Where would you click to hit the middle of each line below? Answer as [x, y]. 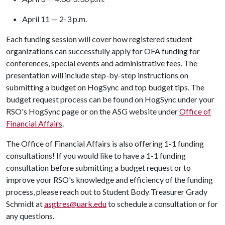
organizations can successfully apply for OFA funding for [103, 51]
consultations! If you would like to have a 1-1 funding [96, 155]
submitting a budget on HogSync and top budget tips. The [105, 87]
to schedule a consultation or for [162, 204]
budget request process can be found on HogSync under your [110, 99]
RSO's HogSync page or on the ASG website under [93, 111]
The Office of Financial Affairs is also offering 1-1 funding [105, 143]
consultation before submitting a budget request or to [98, 167]
